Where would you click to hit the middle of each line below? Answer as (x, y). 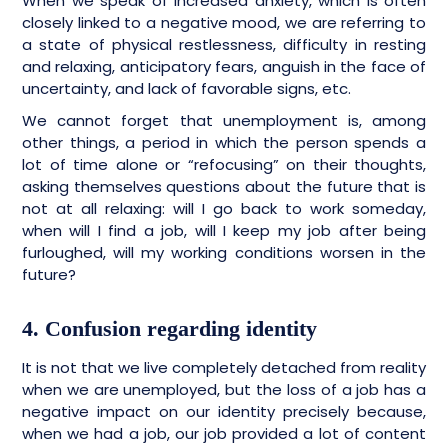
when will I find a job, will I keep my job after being (224, 231)
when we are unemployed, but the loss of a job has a (224, 390)
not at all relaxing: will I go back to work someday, (224, 209)
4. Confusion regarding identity (169, 329)
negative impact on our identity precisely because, (224, 412)
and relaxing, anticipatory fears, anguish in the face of (224, 67)
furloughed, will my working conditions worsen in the (224, 253)
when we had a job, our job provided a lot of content (224, 434)
